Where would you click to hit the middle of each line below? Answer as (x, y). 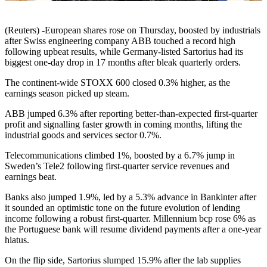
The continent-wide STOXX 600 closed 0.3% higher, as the (117, 83)
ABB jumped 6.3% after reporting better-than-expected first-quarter (131, 114)
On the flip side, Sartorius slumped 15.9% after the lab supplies (123, 260)
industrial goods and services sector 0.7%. (83, 135)
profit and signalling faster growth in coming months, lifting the (123, 125)
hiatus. (17, 240)
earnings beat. (31, 177)
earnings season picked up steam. (67, 94)
